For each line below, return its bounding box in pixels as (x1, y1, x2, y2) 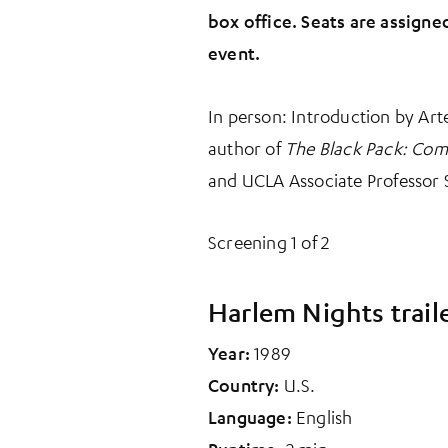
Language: (208, 405, 296, 428)
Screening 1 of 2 (208, 231, 330, 254)
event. (208, 42, 261, 65)
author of (208, 136, 285, 159)
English (296, 405, 353, 428)
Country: (208, 373, 284, 396)
